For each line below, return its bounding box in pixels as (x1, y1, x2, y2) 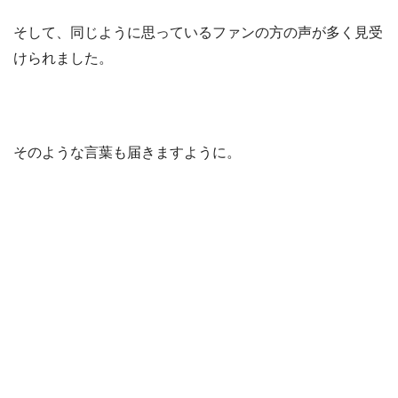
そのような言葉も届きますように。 (13, 144, 241, 160)
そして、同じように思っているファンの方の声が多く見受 (13, 24, 383, 40)
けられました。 (13, 50, 113, 66)
